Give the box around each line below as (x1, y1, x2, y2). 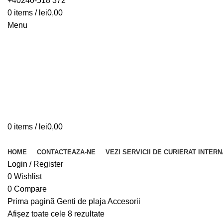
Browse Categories (7, 135, 75, 143)
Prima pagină (7, 197, 57, 206)
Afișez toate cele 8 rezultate (7, 210, 105, 218)
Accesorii (108, 197, 140, 206)
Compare (14, 185, 47, 193)
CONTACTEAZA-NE (37, 148, 96, 156)
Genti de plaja (57, 197, 108, 206)
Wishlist (14, 172, 42, 181)
